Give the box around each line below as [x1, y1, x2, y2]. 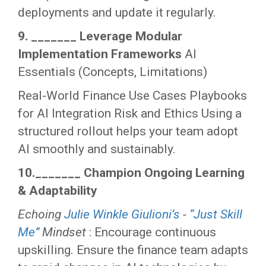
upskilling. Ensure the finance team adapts [18, 243, 248, 258]
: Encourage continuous [89, 225, 216, 240]
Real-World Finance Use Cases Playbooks [18, 88, 247, 103]
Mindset [42, 225, 89, 240]
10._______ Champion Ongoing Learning [18, 166, 245, 180]
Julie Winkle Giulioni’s [64, 207, 180, 222]
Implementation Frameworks [18, 47, 182, 62]
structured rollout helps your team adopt [18, 124, 238, 139]
